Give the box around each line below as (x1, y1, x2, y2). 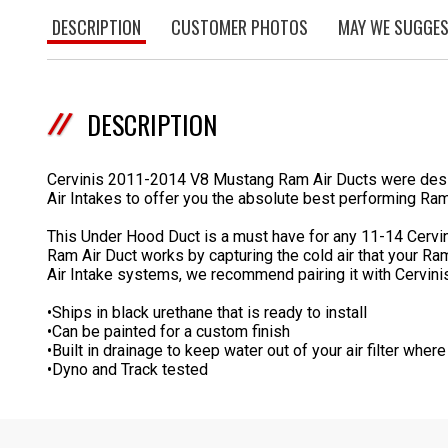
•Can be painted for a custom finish (47, 322, 290, 341)
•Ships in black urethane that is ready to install (47, 303, 367, 322)
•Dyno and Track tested (47, 360, 208, 379)
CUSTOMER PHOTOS (171, 14, 308, 40)
